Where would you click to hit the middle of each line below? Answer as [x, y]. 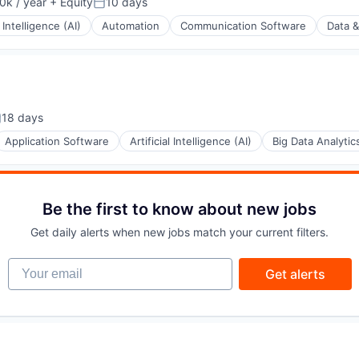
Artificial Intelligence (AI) [191, 141]
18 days [22, 118]
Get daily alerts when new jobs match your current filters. [179, 232]
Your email [39, 266]
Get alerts [295, 274]
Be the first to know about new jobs [179, 210]
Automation [131, 26]
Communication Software [243, 26]
